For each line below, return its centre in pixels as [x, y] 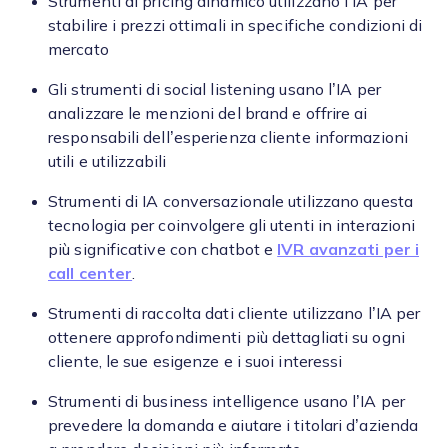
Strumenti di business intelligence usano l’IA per [226, 401]
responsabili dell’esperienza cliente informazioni [228, 137]
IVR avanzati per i [348, 249]
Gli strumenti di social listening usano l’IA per [214, 89]
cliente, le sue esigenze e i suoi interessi [195, 361]
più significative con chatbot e [163, 249]
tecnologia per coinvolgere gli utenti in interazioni [232, 225]
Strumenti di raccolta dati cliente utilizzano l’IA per [234, 313]
